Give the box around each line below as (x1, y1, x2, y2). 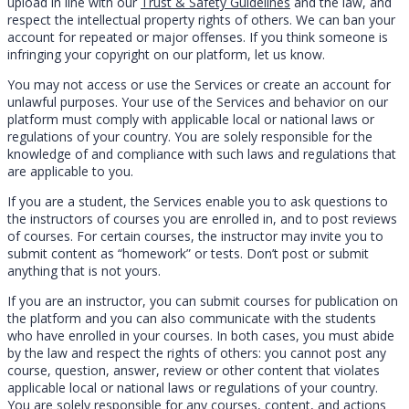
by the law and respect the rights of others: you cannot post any (7, 343, 386, 362)
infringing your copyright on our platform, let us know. (7, 45, 325, 63)
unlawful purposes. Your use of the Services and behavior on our (7, 92, 388, 110)
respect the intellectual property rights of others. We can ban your (7, 10, 395, 28)
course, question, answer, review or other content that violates (7, 361, 380, 379)
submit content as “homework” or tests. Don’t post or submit (7, 244, 369, 262)
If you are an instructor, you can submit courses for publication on (7, 291, 398, 309)
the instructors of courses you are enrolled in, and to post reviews (7, 209, 397, 227)
